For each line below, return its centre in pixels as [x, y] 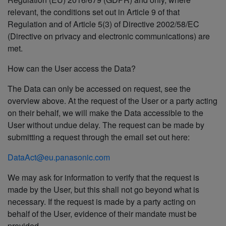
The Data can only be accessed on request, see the [99, 89]
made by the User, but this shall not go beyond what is [103, 190]
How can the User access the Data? [72, 69]
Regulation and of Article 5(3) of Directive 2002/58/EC [103, 24]
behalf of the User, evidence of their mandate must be [102, 214]
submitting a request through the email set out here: [99, 137]
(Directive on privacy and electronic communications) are [109, 36]
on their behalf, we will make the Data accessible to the [105, 113]
